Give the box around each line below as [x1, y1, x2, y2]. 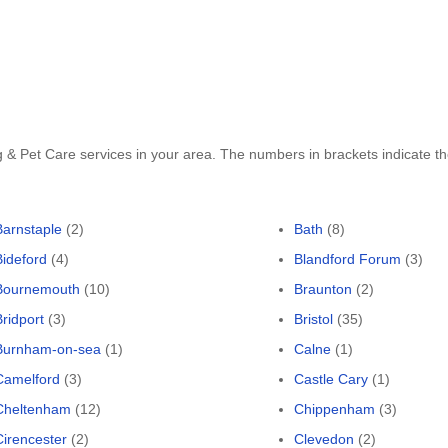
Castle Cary [294, 371, 368, 387]
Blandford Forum [294, 251, 401, 267]
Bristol [294, 311, 333, 327]
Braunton [294, 281, 352, 297]
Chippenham [294, 401, 375, 417]
